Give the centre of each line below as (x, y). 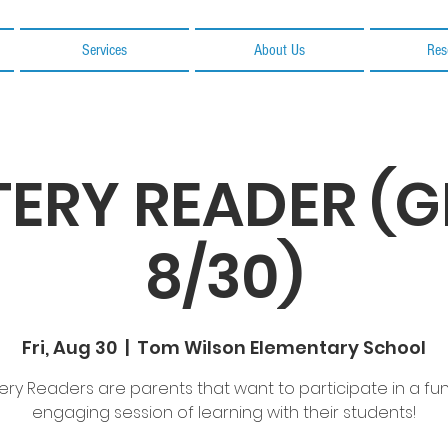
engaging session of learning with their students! (224, 412)
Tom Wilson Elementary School (281, 347)
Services (104, 50)
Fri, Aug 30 (69, 347)
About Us (279, 50)
